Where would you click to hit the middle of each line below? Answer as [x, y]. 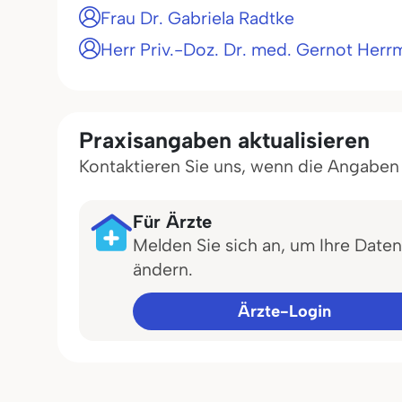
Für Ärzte [172, 222]
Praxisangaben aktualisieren [224, 140]
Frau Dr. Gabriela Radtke [197, 18]
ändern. [163, 269]
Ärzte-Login [284, 311]
